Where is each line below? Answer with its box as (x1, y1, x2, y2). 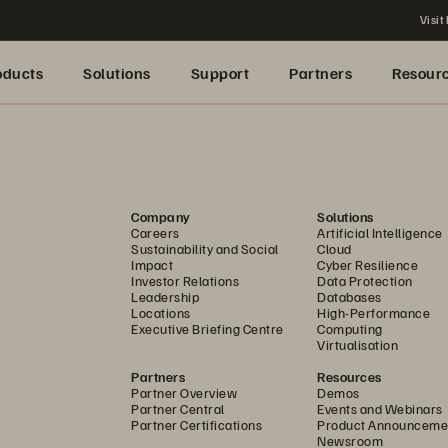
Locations (131, 304, 191, 321)
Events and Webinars (317, 400, 443, 417)
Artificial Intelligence (317, 224, 443, 241)
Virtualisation (317, 336, 398, 353)
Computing (317, 320, 383, 337)
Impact (131, 256, 173, 273)
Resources (317, 368, 382, 385)
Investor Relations (131, 272, 239, 289)
